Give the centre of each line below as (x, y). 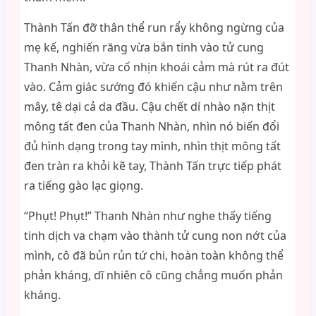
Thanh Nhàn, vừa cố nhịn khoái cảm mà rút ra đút (156, 67)
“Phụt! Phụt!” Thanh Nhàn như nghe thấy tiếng (147, 216)
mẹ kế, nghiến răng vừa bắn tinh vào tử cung (144, 47)
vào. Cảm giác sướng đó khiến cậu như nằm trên (153, 87)
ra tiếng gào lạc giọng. (83, 186)
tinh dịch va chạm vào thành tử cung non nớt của (155, 236)
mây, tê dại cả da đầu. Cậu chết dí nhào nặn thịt (149, 107)
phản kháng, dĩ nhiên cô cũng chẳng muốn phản (153, 275)
